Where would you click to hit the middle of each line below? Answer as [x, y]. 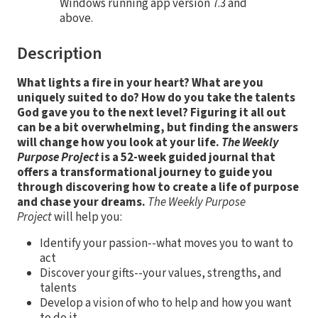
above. [76, 18]
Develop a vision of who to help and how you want [166, 303]
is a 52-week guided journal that [187, 157]
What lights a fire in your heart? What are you [140, 83]
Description [60, 53]
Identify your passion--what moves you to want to [166, 243]
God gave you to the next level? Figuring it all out [152, 113]
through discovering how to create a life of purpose [158, 187]
